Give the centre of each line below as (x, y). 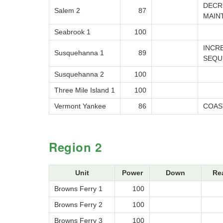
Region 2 (75, 147)
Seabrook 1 (72, 32)
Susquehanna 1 (79, 53)
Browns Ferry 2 (78, 205)
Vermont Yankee (80, 106)
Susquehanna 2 (79, 74)
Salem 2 (67, 11)
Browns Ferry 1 (78, 189)
